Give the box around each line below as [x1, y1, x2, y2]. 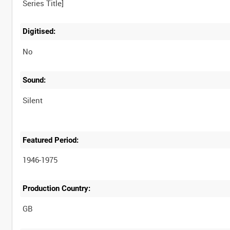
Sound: [23, 75, 46, 85]
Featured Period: [23, 135, 79, 145]
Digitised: [23, 27, 56, 36]
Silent [23, 94, 43, 105]
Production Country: [23, 184, 91, 194]
